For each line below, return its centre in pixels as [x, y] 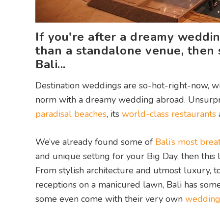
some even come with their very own [110, 199]
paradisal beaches [71, 114]
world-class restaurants [169, 114]
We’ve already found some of [95, 142]
